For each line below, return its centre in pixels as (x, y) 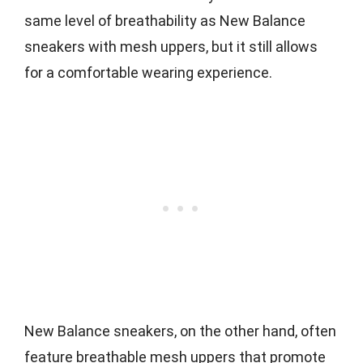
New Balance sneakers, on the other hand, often (180, 331)
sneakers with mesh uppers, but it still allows (171, 46)
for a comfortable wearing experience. (148, 72)
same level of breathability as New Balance (165, 20)
